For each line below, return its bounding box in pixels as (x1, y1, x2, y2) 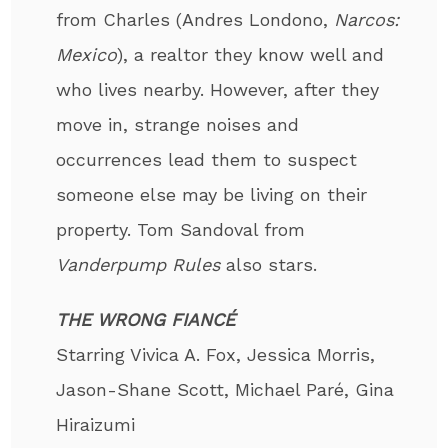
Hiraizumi (56, 413, 136, 435)
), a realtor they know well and (117, 43, 385, 65)
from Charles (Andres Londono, (56, 8, 335, 30)
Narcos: (334, 8, 400, 30)
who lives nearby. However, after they (56, 78, 380, 100)
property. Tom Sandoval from (56, 218, 306, 240)
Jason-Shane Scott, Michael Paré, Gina (56, 378, 395, 400)
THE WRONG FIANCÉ (56, 308, 236, 330)
